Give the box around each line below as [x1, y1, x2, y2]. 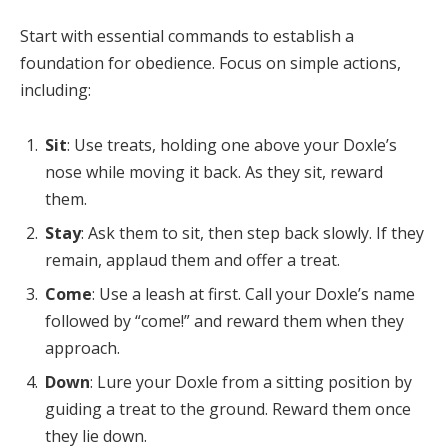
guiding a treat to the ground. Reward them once [45, 398, 411, 421]
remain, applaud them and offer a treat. [45, 249, 340, 272]
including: [20, 78, 91, 101]
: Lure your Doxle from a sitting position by [90, 371, 412, 394]
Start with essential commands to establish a [20, 24, 354, 47]
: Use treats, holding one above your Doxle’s [67, 134, 397, 157]
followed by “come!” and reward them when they [45, 310, 404, 333]
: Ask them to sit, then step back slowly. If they [81, 222, 424, 245]
